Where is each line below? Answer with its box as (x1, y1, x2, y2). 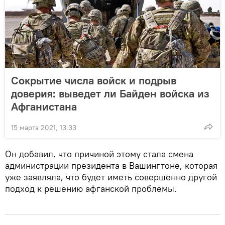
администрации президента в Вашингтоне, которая (5, 159, 217, 171)
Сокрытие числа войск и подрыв (11, 73, 176, 87)
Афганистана (11, 99, 77, 114)
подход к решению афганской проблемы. (5, 182, 177, 194)
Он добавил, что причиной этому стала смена (5, 148, 193, 160)
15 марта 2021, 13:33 (11, 123, 76, 132)
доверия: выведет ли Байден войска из (11, 86, 209, 100)
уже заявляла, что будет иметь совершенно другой (5, 171, 217, 183)
